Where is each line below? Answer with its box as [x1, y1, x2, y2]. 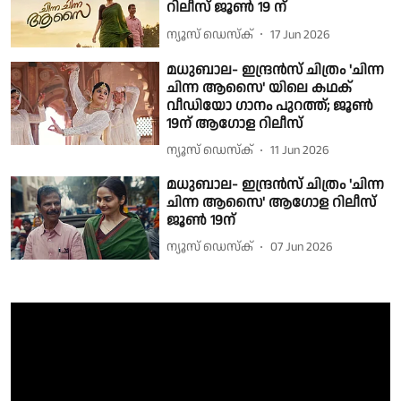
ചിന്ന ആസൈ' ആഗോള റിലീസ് [166, 192, 377, 213]
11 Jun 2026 [270, 141, 330, 160]
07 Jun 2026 [270, 238, 334, 257]
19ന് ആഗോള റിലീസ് [166, 113, 303, 134]
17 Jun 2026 [270, 25, 331, 44]
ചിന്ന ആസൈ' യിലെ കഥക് [166, 77, 353, 98]
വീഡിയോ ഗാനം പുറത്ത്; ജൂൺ [166, 95, 374, 116]
